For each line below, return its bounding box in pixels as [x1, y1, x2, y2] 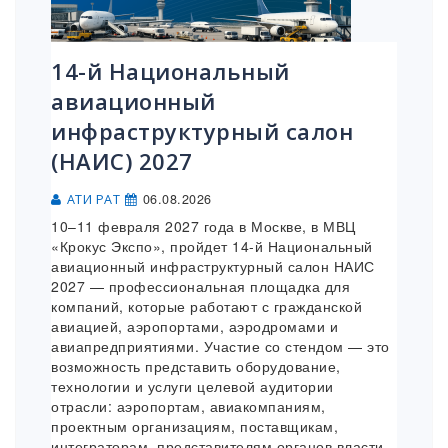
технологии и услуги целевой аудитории [51, 376, 334, 397]
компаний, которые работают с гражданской [51, 296, 362, 317]
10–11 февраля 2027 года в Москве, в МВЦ [51, 216, 356, 237]
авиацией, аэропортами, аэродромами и [51, 316, 338, 337]
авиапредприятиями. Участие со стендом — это [51, 336, 390, 357]
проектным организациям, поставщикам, [51, 416, 338, 437]
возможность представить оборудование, [51, 356, 341, 377]
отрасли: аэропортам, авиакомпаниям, [51, 396, 326, 417]
